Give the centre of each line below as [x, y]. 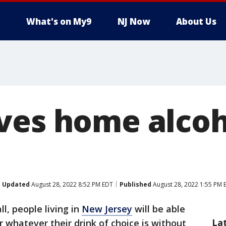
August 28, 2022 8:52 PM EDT [71, 184]
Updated [16, 184]
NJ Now [134, 21]
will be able [159, 209]
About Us [196, 21]
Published [135, 184]
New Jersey [107, 209]
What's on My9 [59, 21]
